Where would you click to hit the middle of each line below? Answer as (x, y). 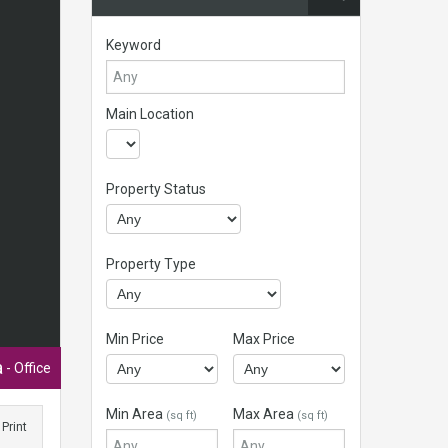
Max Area (265, 414)
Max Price (264, 339)
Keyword (133, 45)
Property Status (156, 189)
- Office (27, 368)
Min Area (136, 414)
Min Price (135, 339)
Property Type (151, 264)
